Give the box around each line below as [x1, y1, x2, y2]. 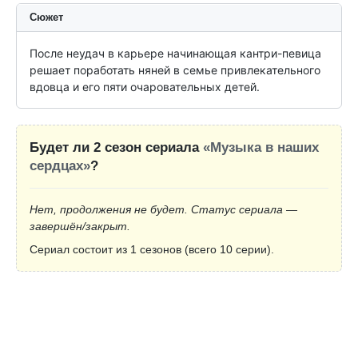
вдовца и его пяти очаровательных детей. [30, 80, 260, 94]
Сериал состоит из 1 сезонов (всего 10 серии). [30, 243, 274, 257]
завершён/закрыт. [30, 220, 130, 233]
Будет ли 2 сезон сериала [30, 140, 203, 156]
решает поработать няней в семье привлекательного [30, 63, 320, 78]
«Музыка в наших [203, 140, 319, 156]
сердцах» [30, 158, 90, 174]
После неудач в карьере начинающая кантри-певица [30, 46, 321, 61]
